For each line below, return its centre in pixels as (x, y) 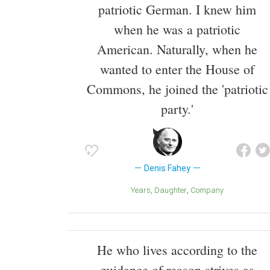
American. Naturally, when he (177, 49)
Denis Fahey (168, 168)
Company (210, 190)
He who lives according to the (177, 250)
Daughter (173, 190)
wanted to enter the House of (177, 69)
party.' (177, 108)
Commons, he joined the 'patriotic (177, 89)
